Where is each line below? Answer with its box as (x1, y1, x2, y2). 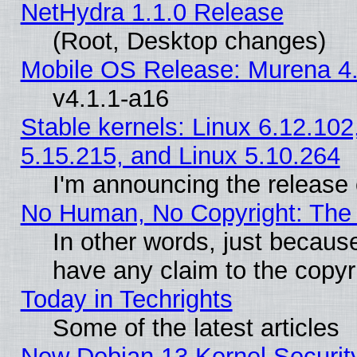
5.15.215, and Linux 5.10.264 (20, 142, 340, 171)
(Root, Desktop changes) (52, 27, 326, 56)
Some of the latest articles (52, 314, 339, 343)
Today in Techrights (20, 285, 233, 314)
